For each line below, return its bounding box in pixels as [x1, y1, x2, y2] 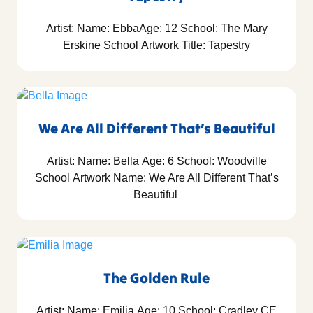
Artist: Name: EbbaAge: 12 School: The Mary [45, 22, 268, 35]
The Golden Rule [103, 269, 210, 287]
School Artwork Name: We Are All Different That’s [34, 172, 279, 184]
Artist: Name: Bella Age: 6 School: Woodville [46, 155, 267, 168]
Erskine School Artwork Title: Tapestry [63, 39, 250, 52]
